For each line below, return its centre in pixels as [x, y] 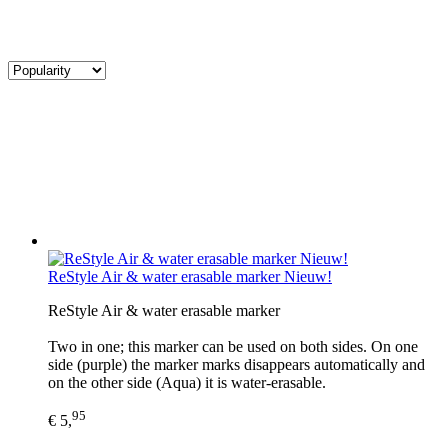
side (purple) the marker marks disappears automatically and [236, 364]
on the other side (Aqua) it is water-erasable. [187, 382]
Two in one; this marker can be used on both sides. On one [233, 346]
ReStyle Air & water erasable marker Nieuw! [190, 276]
